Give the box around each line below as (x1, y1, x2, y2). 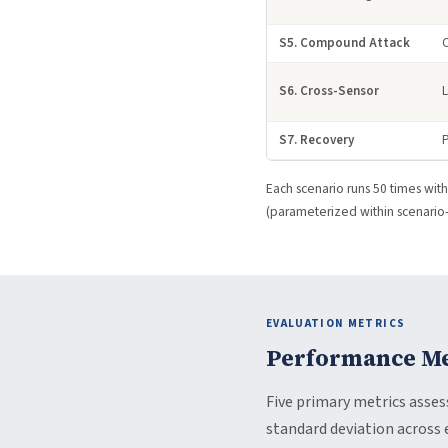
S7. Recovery (279, 131, 354, 149)
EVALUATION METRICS (266, 316, 406, 331)
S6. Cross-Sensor (279, 82, 379, 100)
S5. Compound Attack (279, 34, 410, 52)
